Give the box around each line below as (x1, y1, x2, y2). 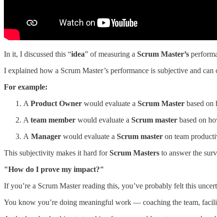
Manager (29, 132, 61, 140)
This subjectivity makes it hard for (4, 148, 109, 157)
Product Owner (31, 99, 82, 108)
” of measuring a (85, 49, 137, 58)
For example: (4, 82, 47, 91)
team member (31, 115, 76, 124)
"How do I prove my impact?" (4, 165, 104, 173)
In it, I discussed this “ (4, 49, 71, 58)
